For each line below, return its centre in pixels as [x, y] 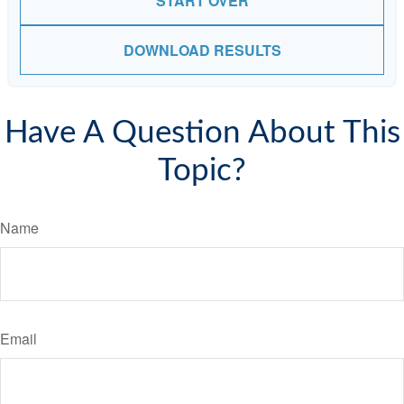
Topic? [202, 171]
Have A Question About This [202, 133]
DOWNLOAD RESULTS [202, 50]
